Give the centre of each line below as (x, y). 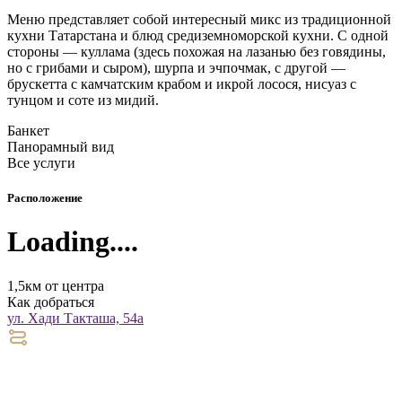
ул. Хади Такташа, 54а (75, 318)
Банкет (28, 130)
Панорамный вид (61, 146)
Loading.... (73, 242)
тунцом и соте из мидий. (83, 100)
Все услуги (41, 162)
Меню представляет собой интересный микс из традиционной (199, 19)
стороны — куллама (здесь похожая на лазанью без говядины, (197, 51)
